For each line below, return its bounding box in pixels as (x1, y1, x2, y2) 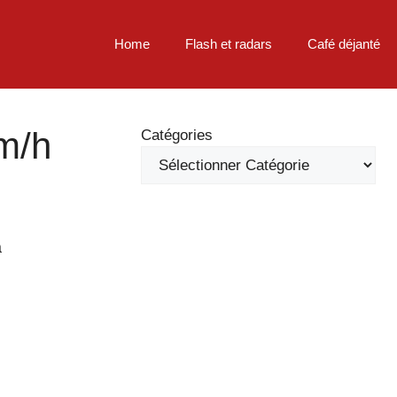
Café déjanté (307, 36, 380, 51)
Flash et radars (185, 36, 272, 51)
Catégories (141, 127, 213, 144)
